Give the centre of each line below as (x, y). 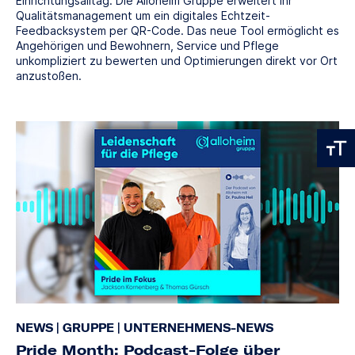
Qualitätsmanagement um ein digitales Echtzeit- (143, 16)
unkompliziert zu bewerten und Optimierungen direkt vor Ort (177, 61)
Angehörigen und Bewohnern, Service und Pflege (147, 46)
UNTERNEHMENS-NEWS (197, 328)
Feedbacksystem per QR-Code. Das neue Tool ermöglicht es (177, 31)
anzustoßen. (49, 76)
